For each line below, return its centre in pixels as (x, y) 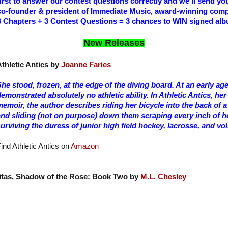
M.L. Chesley (163, 177)
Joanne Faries (86, 65)
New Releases (114, 43)
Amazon (84, 146)
